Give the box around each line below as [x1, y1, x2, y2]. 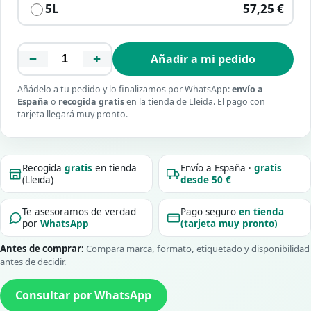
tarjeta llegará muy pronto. [17, 108, 128, 120]
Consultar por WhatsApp [15, 287, 152, 303]
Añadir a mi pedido [151, 51, 255, 67]
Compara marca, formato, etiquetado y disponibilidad [84, 242, 310, 255]
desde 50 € [180, 173, 232, 186]
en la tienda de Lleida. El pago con [124, 95, 265, 108]
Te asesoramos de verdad [22, 205, 137, 218]
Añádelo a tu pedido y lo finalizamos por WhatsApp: [17, 83, 232, 95]
